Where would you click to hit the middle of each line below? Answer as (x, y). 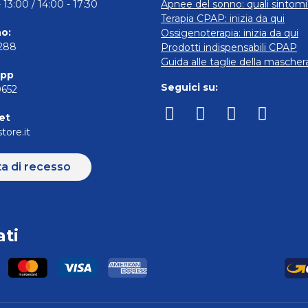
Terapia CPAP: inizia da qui (223, 19)
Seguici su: (189, 88)
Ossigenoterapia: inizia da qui (230, 33)
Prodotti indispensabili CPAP (229, 48)
